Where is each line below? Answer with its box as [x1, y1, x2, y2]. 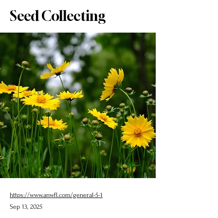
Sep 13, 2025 [10, 202, 42, 210]
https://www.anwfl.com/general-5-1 [10, 191, 103, 199]
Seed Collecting [10, 7, 106, 24]
